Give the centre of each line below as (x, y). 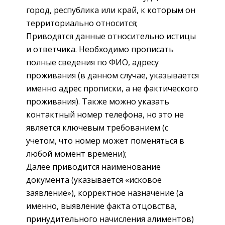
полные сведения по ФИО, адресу (92, 62)
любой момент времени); (76, 153)
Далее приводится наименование (93, 166)
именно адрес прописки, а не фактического (112, 88)
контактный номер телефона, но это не (105, 114)
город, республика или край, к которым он (111, 10)
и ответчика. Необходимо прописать (100, 49)
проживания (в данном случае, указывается (113, 75)
